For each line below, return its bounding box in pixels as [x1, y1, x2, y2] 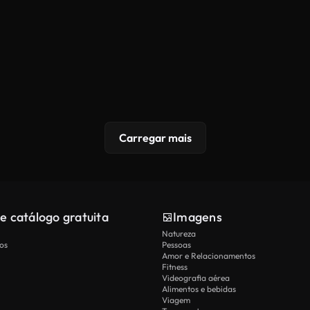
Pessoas [162, 239, 191, 250]
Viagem [162, 295, 190, 306]
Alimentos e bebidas [162, 284, 236, 295]
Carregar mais [118, 131, 192, 145]
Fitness [162, 262, 188, 273]
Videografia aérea [162, 273, 230, 284]
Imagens [173, 209, 222, 226]
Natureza [162, 228, 196, 239]
